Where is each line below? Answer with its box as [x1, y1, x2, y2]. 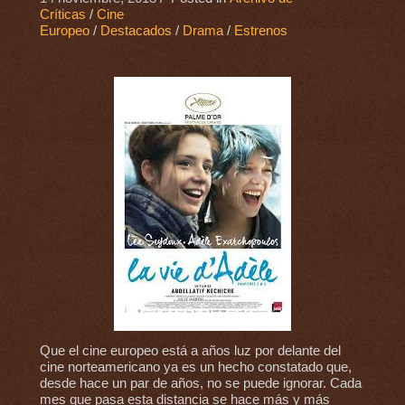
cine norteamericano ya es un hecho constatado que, [39, 360, 352, 375]
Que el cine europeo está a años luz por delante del [39, 344, 341, 359]
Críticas [39, 7, 86, 23]
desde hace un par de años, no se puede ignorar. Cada [39, 376, 362, 391]
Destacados [99, 24, 172, 39]
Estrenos [233, 24, 287, 39]
